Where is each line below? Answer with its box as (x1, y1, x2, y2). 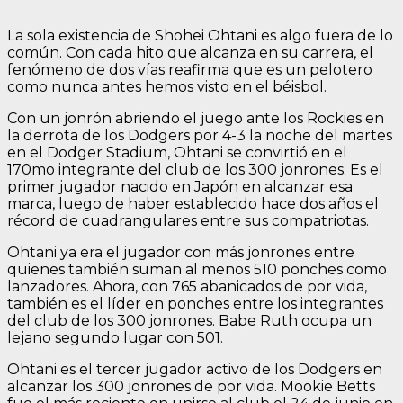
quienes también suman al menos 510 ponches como (7, 260, 387, 278)
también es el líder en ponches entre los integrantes (7, 294, 383, 312)
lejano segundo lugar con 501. (7, 328, 223, 346)
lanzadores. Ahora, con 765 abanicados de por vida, (7, 277, 367, 295)
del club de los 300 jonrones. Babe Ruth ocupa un (7, 311, 372, 329)
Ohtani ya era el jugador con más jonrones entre (7, 243, 354, 261)
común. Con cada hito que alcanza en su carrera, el (7, 43, 373, 61)
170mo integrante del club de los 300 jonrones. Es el (7, 160, 383, 178)
